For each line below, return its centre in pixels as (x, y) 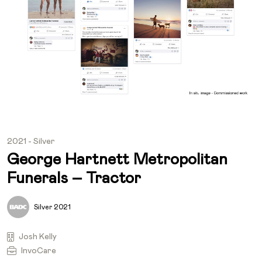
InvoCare (39, 251)
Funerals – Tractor (74, 178)
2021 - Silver (31, 141)
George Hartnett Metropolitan (117, 160)
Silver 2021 (52, 207)
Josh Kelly (38, 237)
